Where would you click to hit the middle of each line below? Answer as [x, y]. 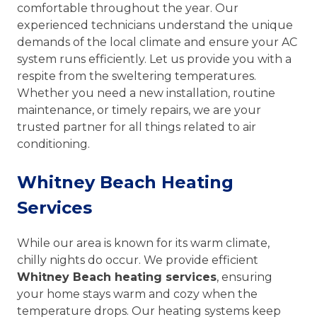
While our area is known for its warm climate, [143, 243]
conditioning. [53, 144]
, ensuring [244, 277]
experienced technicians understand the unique [155, 25]
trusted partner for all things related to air [137, 127]
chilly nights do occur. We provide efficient [138, 260]
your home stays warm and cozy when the [137, 294]
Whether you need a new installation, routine [146, 93]
